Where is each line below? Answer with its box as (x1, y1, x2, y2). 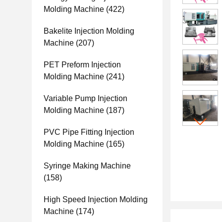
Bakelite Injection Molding (44, 27, 134, 35)
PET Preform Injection (44, 60, 121, 69)
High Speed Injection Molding (44, 195, 148, 204)
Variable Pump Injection (44, 94, 127, 103)
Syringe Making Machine (44, 162, 131, 170)
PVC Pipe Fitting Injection (44, 128, 134, 136)
